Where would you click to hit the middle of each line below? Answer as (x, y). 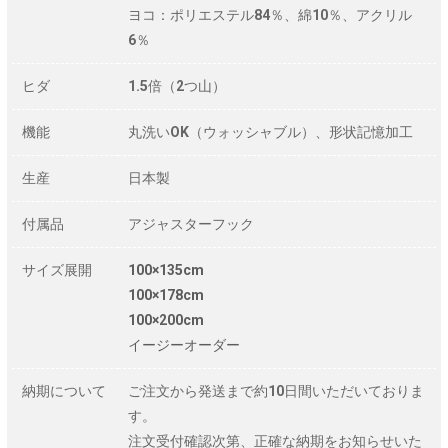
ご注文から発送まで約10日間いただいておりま (276, 390)
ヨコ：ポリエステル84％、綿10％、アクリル (270, 14)
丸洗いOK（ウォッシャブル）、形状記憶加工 (270, 131)
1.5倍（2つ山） (177, 85)
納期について (64, 390)
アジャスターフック (191, 223)
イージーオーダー (184, 344)
